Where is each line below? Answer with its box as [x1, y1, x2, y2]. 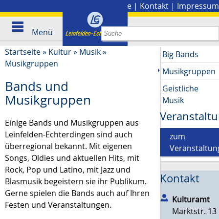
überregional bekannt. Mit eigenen [5, 140, 132, 152]
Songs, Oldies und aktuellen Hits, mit [5, 152, 139, 163]
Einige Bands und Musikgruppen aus [5, 117, 139, 128]
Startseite [5, 46, 41, 57]
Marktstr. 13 [172, 205, 217, 217]
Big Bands [162, 49, 199, 60]
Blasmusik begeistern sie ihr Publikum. [5, 175, 147, 187]
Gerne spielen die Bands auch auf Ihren [5, 187, 150, 198]
